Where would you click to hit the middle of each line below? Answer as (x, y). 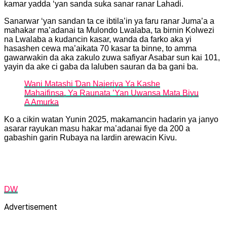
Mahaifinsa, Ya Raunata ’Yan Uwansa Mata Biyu (111, 93)
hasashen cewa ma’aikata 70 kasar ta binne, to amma (100, 48)
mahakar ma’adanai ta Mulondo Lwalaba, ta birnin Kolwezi (109, 30)
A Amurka (42, 102)
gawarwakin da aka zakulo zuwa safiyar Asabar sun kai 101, (112, 57)
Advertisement (31, 207)
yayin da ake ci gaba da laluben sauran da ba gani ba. (101, 66)
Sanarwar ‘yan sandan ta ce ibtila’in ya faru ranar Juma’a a (109, 21)
